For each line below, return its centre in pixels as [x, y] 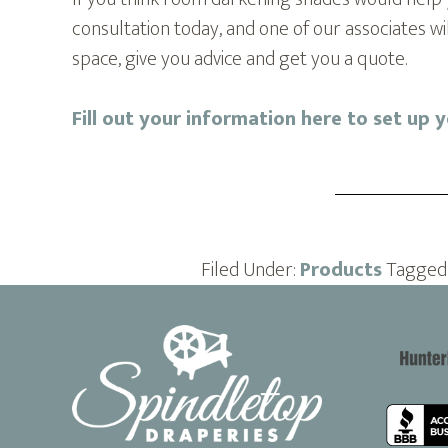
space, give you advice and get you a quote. [239, 59]
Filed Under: [250, 270]
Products [340, 270]
